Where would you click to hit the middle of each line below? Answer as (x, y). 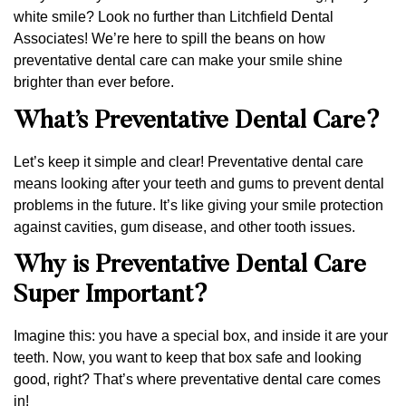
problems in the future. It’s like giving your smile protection (198, 205)
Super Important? (111, 296)
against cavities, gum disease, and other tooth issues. (184, 227)
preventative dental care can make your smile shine (178, 61)
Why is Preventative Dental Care (190, 266)
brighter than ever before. (94, 82)
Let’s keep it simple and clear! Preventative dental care (188, 161)
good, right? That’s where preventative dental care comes (197, 380)
